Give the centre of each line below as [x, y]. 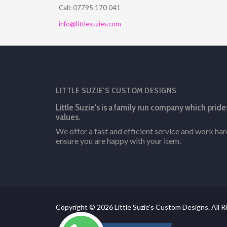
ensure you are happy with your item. [118, 141]
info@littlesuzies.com [90, 24]
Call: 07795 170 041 [89, 8]
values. [68, 117]
